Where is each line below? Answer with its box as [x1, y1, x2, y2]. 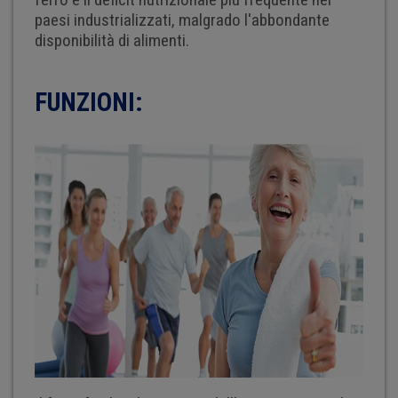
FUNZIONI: [34, 87, 142, 118]
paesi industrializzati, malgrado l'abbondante [34, 10, 330, 31]
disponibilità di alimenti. [34, 30, 189, 52]
